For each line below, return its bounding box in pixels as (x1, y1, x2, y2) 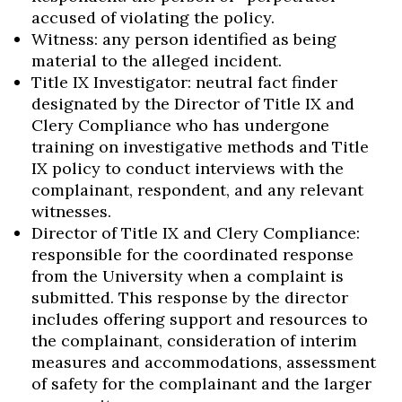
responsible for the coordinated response (31, 244, 354, 265)
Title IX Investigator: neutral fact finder (31, 72, 337, 92)
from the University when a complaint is (31, 266, 344, 286)
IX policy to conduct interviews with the (31, 158, 344, 179)
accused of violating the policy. (31, 7, 275, 28)
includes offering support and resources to (31, 309, 368, 329)
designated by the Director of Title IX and (31, 93, 354, 114)
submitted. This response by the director (31, 287, 348, 308)
